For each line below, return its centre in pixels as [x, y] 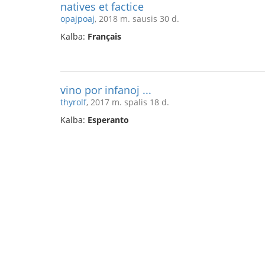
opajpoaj [77, 19]
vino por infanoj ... [106, 90]
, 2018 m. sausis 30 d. [137, 19]
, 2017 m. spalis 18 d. [128, 102]
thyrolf [73, 102]
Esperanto [108, 120]
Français [104, 36]
